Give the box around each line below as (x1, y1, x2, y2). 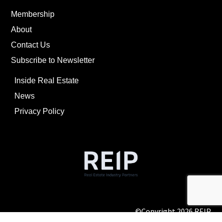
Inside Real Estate (14, 76, 79, 85)
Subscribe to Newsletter (11, 56, 95, 65)
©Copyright (135, 206, 177, 216)
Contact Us (11, 41, 51, 50)
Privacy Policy (14, 107, 65, 116)
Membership (11, 10, 55, 19)
